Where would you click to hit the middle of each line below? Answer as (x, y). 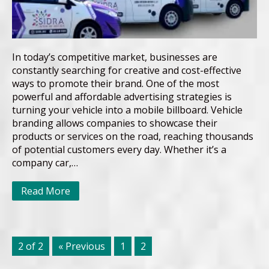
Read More (46, 191)
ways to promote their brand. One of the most (116, 83)
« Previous (82, 246)
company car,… (45, 162)
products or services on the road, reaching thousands (133, 136)
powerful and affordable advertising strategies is (122, 96)
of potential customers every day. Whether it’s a (119, 149)
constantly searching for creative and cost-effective (127, 70)
